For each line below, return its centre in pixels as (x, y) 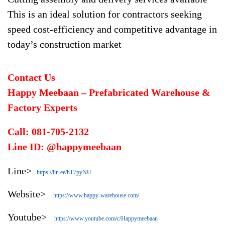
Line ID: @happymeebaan (65, 147)
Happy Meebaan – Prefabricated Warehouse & (109, 92)
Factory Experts (42, 107)
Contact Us (33, 77)
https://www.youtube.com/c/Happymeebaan (106, 218)
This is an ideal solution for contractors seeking (105, 14)
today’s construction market (65, 44)
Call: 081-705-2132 (48, 132)
